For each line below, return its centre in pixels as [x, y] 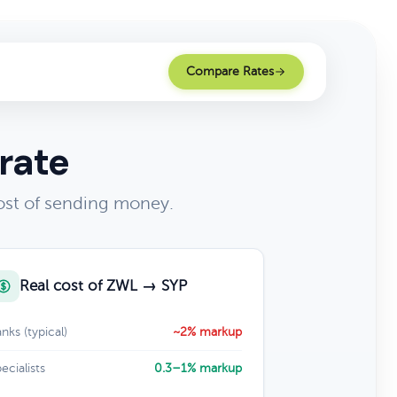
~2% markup [207, 332]
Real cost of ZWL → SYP [103, 286]
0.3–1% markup [198, 368]
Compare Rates [230, 71]
